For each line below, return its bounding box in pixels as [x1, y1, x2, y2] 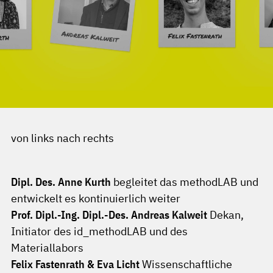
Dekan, [207, 208, 244, 222]
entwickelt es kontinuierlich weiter [11, 191, 180, 205]
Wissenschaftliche [140, 257, 232, 271]
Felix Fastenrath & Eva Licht [11, 257, 140, 271]
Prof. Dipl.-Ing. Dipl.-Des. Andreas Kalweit [11, 208, 207, 222]
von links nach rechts [11, 131, 114, 145]
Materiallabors [11, 241, 83, 255]
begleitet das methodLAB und [111, 175, 258, 189]
